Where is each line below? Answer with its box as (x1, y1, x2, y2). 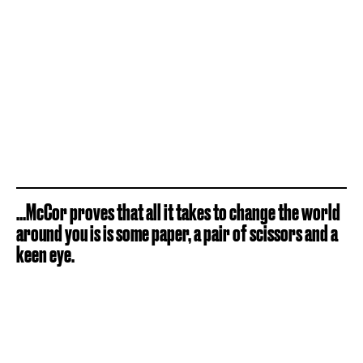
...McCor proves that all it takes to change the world (16, 199, 340, 224)
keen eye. (16, 241, 75, 267)
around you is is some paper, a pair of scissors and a (16, 220, 338, 246)
